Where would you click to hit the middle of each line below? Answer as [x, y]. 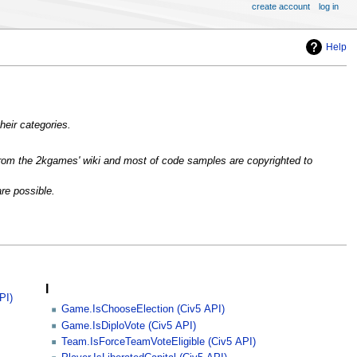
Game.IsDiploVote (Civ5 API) [129, 326]
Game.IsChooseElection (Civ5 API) [143, 310]
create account [280, 6]
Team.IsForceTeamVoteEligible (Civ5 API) [159, 341]
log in [329, 6]
